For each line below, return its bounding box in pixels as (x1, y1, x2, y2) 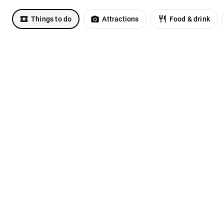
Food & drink (169, 15, 210, 23)
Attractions (102, 15, 139, 23)
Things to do (31, 15, 72, 23)
